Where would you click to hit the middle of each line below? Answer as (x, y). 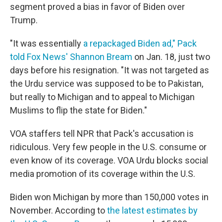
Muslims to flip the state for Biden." (79, 110)
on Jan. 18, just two (171, 56)
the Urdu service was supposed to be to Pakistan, (107, 83)
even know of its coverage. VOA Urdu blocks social (109, 160)
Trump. (24, 20)
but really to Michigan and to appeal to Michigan (102, 97)
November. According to (58, 210)
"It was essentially (46, 43)
